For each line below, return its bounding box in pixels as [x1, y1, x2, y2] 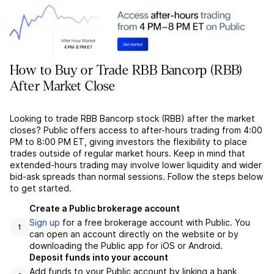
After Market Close [10, 79, 116, 94]
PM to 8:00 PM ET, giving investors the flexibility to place [10, 136, 247, 147]
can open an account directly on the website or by [29, 229, 239, 240]
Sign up [29, 217, 60, 228]
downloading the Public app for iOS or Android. [29, 240, 223, 251]
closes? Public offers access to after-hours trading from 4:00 [10, 125, 262, 136]
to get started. [10, 183, 72, 194]
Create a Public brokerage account [29, 203, 180, 214]
